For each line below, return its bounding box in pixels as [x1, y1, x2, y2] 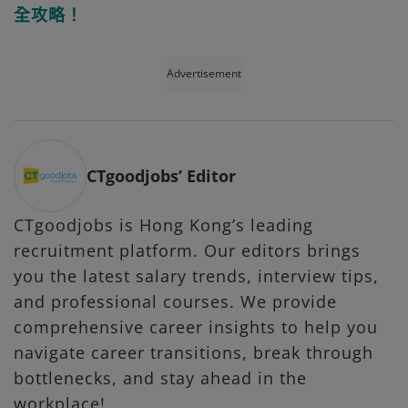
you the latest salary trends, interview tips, [14, 264, 379, 287]
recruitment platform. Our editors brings [14, 239, 361, 261]
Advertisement [167, 65, 241, 81]
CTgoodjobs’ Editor [87, 164, 236, 187]
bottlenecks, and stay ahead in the [14, 366, 307, 389]
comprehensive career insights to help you [14, 315, 378, 338]
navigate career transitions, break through [14, 341, 373, 363]
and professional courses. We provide [14, 290, 337, 312]
